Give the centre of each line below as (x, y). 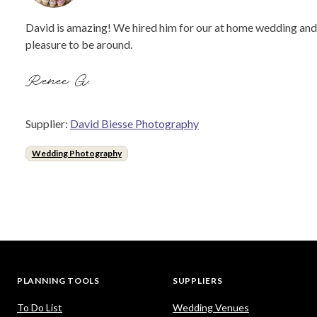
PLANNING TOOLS (58, 281)
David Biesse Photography (134, 123)
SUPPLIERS (198, 281)
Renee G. (60, 81)
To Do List (40, 308)
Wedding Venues (211, 308)
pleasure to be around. (79, 44)
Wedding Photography (76, 153)
